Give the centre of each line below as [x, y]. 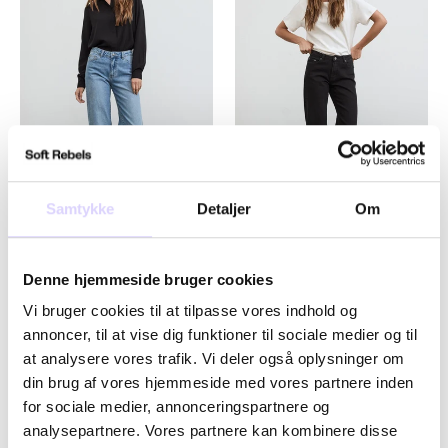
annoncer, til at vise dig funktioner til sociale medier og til [220, 335]
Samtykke [80, 208]
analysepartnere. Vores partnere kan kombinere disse [210, 431]
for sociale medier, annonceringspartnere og [176, 407]
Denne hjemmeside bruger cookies [148, 279]
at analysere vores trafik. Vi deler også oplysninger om [214, 359]
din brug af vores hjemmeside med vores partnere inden [218, 383]
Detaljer [224, 208]
